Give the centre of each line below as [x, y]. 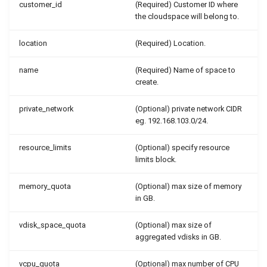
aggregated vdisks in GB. [178, 237]
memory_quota [45, 186]
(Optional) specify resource [182, 148]
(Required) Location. [170, 43]
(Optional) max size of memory [188, 186]
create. [147, 82]
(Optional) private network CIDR [189, 109]
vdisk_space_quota [52, 225]
